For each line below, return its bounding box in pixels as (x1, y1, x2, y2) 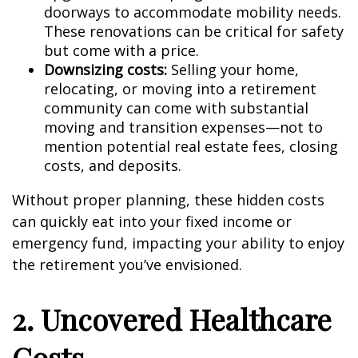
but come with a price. (44, 41, 199, 60)
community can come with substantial (44, 98, 308, 117)
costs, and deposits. (44, 156, 181, 175)
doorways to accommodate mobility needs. (44, 2, 341, 22)
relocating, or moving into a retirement (44, 79, 316, 98)
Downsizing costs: (44, 60, 167, 79)
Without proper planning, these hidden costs (12, 190, 324, 209)
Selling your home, (167, 60, 299, 79)
